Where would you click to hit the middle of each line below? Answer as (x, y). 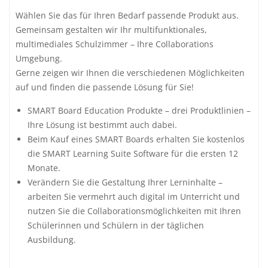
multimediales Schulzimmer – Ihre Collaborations (115, 44)
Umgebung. (39, 58)
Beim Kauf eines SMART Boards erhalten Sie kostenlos (136, 139)
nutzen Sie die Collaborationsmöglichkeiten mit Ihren (134, 211)
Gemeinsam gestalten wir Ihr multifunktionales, (111, 30)
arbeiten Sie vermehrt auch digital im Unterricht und (134, 197)
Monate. (44, 168)
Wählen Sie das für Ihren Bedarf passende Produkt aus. (127, 15)
